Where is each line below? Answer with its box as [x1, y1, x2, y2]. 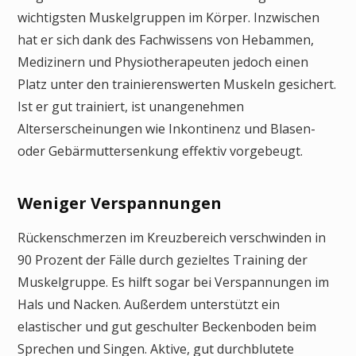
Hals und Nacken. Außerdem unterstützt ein [17, 296, 280, 314]
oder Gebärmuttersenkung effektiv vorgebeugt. [17, 142, 303, 161]
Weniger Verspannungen [17, 192, 222, 215]
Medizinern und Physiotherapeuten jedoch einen [17, 53, 308, 72]
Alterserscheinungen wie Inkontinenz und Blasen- [17, 120, 315, 138]
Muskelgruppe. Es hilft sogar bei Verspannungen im [17, 273, 329, 292]
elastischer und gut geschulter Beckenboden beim [17, 318, 316, 336]
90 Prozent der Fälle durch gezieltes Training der [17, 251, 308, 269]
